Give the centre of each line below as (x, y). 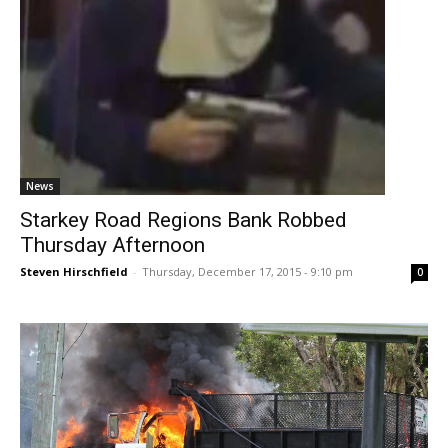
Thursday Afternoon (112, 245)
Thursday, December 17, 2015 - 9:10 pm (247, 271)
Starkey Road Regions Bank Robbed (183, 220)
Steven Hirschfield (74, 271)
